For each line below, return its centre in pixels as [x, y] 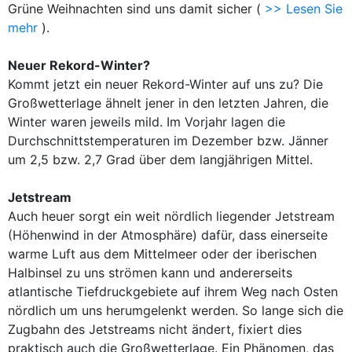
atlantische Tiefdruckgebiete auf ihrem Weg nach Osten [173, 291]
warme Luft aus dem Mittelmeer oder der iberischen [162, 254]
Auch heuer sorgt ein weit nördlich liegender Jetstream [171, 216]
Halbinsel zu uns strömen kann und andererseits [150, 273]
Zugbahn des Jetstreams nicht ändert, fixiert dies [155, 329]
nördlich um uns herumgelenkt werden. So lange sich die [176, 310]
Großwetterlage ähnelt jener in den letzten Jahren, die [168, 103]
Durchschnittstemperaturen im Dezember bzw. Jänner [168, 141]
